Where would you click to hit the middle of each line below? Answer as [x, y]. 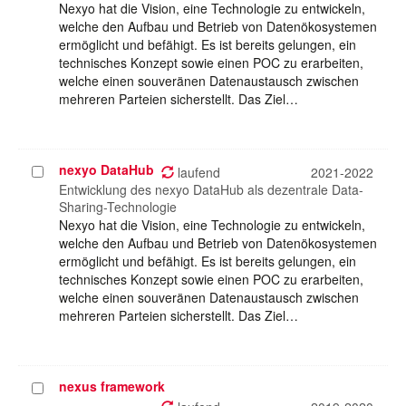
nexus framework [112, 387]
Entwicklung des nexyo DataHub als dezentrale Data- [211, 190]
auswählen [64, 190]
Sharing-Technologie [118, 207]
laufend [197, 173]
